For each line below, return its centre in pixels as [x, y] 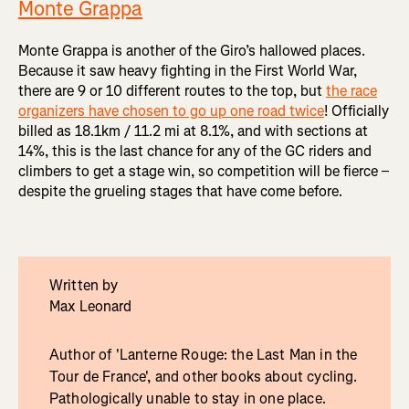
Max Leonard [90, 307]
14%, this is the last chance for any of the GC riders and [195, 152]
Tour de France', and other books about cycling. [203, 377]
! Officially [357, 111]
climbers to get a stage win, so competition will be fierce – [204, 172]
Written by [84, 286]
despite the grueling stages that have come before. [180, 192]
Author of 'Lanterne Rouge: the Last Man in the [203, 355]
